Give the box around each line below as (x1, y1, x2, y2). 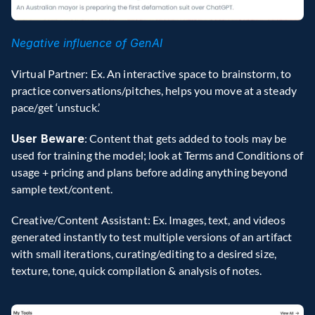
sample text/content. (11, 181, 112, 195)
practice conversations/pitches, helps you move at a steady (11, 83, 297, 97)
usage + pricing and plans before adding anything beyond (11, 165, 288, 179)
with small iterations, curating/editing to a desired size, (11, 246, 276, 260)
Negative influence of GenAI (11, 35, 162, 50)
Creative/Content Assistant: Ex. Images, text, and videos (11, 212, 285, 226)
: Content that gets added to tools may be (84, 131, 287, 145)
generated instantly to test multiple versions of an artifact (11, 229, 292, 243)
